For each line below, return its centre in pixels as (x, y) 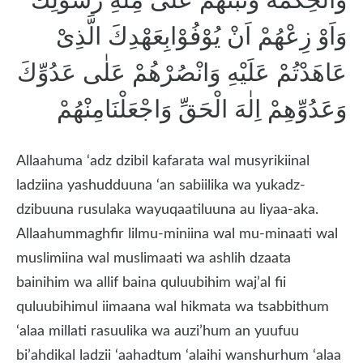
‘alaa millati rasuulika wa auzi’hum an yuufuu (158, 331)
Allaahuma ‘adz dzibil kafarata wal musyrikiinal (163, 161)
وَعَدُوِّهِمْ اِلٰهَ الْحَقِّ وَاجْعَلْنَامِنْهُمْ (202, 109)
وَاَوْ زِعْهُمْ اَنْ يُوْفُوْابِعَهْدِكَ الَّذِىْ (201, 36)
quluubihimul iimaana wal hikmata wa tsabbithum (173, 307)
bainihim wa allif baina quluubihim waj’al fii (151, 283)
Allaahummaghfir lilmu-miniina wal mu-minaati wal (177, 234)
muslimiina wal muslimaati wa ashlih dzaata (154, 258)
